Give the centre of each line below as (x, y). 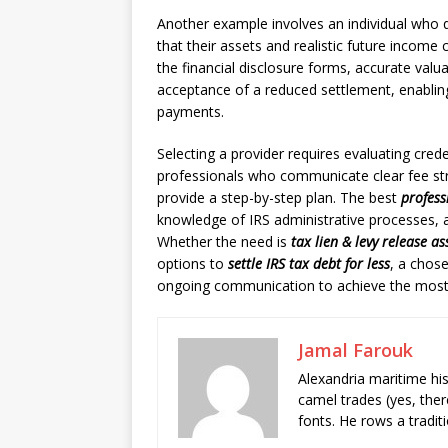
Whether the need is (224, 241)
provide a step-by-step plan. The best (279, 197)
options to (192, 263)
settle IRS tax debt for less (309, 263)
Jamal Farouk (355, 350)
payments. (190, 111)
